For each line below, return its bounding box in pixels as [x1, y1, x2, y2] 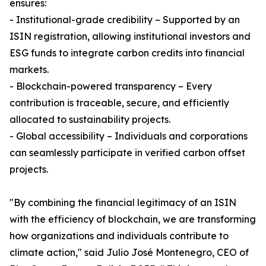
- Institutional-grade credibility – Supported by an [9, 14, 240, 26]
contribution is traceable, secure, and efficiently [9, 97, 229, 109]
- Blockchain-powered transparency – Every [9, 80, 212, 93]
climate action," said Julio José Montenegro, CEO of [9, 246, 249, 259]
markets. [9, 64, 49, 76]
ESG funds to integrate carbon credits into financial [9, 47, 245, 59]
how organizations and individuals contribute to [9, 230, 229, 242]
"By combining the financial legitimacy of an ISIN [9, 197, 236, 209]
